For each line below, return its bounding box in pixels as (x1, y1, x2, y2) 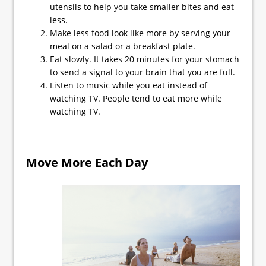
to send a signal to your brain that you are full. (50, 66, 235, 78)
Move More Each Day (26, 154, 148, 170)
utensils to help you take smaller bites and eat (50, 1, 234, 12)
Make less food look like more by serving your (50, 27, 230, 39)
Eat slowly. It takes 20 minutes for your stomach (50, 53, 239, 65)
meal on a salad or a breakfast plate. (50, 40, 195, 52)
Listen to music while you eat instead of (50, 80, 207, 91)
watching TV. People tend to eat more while (50, 93, 222, 104)
